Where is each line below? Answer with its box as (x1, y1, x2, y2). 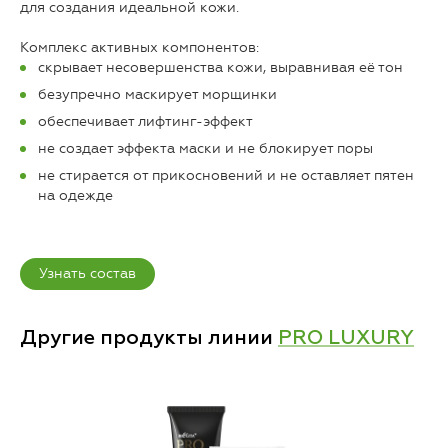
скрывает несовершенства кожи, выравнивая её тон (38, 59, 403, 77)
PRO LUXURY (278, 328, 414, 349)
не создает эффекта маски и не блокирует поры (38, 140, 373, 158)
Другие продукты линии (20, 328, 278, 349)
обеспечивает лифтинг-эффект (38, 113, 253, 131)
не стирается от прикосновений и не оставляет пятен (38, 167, 414, 185)
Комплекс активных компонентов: (20, 39, 263, 57)
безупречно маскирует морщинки (38, 86, 281, 104)
